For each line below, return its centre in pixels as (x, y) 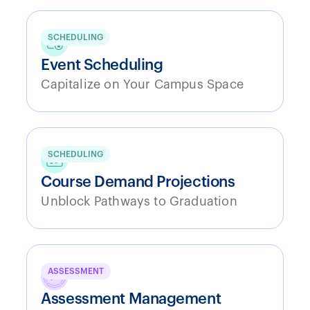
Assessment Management (131, 299)
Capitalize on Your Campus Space (142, 84)
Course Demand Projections (138, 182)
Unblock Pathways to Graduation (139, 201)
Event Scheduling (102, 65)
